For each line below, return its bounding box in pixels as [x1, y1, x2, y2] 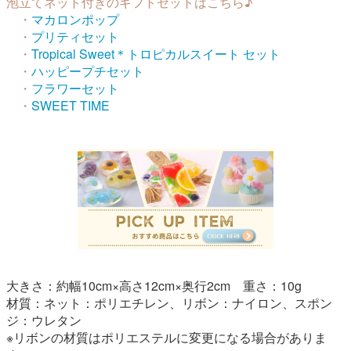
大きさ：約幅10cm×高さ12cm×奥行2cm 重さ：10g [6, 277, 302, 295]
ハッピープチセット [31, 62, 144, 81]
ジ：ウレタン [6, 311, 81, 330]
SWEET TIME [31, 96, 110, 115]
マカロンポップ [31, 10, 119, 29]
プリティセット [31, 27, 119, 46]
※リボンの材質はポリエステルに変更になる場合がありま [6, 328, 327, 347]
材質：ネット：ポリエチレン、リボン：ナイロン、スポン [6, 294, 332, 313]
